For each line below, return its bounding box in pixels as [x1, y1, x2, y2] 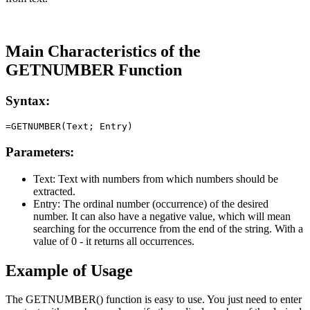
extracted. [33, 185, 75, 197]
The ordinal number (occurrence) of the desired [60, 197, 268, 210]
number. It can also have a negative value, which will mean [33, 210, 291, 222]
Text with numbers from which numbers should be [55, 172, 278, 185]
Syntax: [6, 93, 50, 108]
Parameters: [6, 144, 74, 159]
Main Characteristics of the [6, 42, 201, 60]
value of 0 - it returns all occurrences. [33, 235, 194, 247]
